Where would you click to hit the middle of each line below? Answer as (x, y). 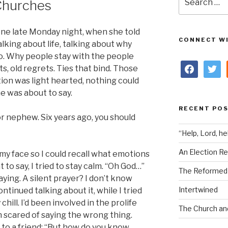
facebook (196, 66)
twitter (215, 66)
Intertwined (198, 190)
